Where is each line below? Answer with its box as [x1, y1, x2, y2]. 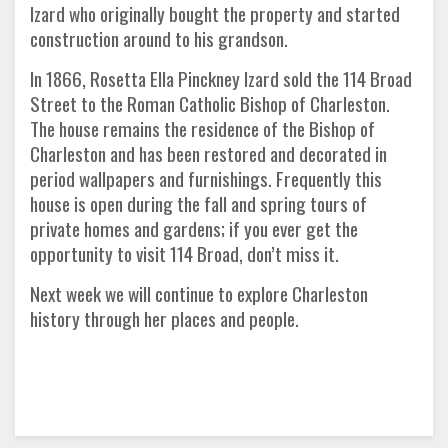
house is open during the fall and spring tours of [30, 189, 367, 218]
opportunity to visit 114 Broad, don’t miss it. [30, 239, 339, 268]
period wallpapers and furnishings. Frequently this [30, 164, 382, 193]
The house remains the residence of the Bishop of [30, 114, 375, 143]
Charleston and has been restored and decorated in [30, 139, 387, 168]
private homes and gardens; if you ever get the [30, 214, 358, 243]
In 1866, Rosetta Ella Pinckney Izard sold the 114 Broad [30, 64, 412, 93]
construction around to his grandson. [30, 24, 288, 53]
